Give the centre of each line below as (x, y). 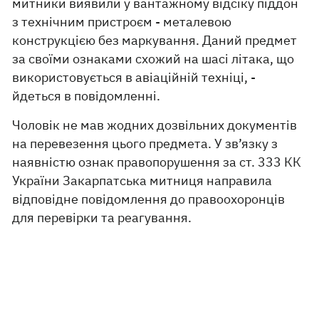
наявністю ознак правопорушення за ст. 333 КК (157, 162)
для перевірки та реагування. (102, 218)
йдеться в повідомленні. (87, 96)
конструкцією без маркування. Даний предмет (155, 40)
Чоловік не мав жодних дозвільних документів (155, 125)
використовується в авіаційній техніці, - (134, 77)
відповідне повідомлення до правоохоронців (149, 199)
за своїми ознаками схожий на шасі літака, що (153, 59)
